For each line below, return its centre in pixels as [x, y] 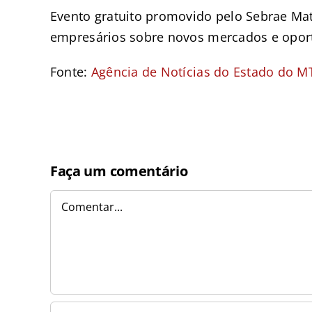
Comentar [79, 200]
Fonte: [70, 71]
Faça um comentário [119, 171]
